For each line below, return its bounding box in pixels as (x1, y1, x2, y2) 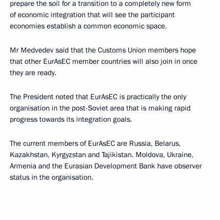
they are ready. (10, 67, 56, 78)
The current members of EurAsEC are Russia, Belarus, (10, 138, 181, 148)
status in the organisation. (10, 172, 93, 182)
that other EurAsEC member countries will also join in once (10, 56, 197, 66)
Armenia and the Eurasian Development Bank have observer (10, 161, 202, 171)
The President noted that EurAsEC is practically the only (10, 91, 186, 102)
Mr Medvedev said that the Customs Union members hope (10, 45, 196, 55)
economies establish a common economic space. (10, 21, 167, 31)
